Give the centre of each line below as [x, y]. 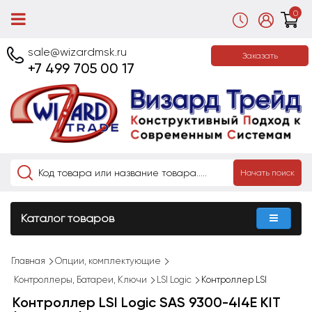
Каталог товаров [68, 218]
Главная [28, 260]
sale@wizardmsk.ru [77, 52]
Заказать [260, 56]
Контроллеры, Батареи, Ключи [80, 279]
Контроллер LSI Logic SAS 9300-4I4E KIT [147, 302]
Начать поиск [267, 172]
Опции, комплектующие [108, 260]
